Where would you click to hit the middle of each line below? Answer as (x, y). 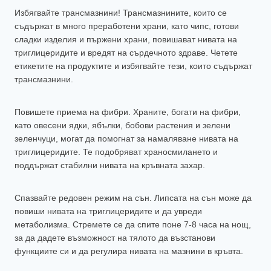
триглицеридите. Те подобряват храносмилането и (116, 152)
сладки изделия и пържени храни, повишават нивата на (126, 40)
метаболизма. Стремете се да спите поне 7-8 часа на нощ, (133, 225)
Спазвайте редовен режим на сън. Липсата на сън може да (133, 198)
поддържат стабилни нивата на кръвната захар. (110, 165)
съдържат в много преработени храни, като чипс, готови (127, 26)
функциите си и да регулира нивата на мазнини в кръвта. (129, 251)
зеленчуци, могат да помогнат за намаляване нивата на (126, 139)
